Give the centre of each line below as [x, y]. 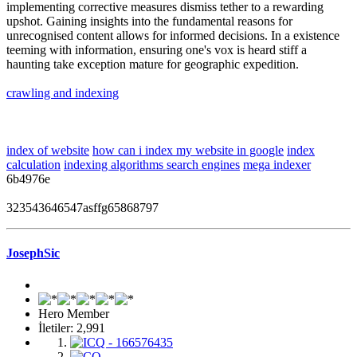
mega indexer [277, 165]
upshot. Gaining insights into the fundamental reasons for [149, 22]
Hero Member [74, 313]
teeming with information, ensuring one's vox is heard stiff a [157, 50]
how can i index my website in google [188, 151]
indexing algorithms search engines [152, 165]
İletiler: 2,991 [72, 328]
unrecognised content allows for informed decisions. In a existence [173, 36]
